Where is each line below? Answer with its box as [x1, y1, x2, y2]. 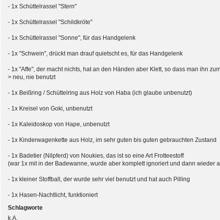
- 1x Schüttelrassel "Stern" [8, 3, 77, 10]
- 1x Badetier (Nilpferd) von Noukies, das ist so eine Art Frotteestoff [8, 152, 184, 159]
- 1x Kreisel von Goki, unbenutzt [8, 105, 92, 112]
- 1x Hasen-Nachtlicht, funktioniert [8, 192, 98, 198]
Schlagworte [8, 204, 43, 211]
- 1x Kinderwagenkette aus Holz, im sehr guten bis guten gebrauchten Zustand [8, 137, 217, 143]
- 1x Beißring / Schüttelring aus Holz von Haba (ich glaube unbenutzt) [8, 89, 192, 96]
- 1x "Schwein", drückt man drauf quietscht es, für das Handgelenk [8, 50, 183, 57]
